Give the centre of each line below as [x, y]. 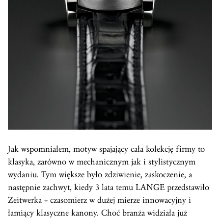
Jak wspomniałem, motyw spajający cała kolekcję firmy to [106, 149]
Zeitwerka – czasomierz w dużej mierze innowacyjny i [99, 200]
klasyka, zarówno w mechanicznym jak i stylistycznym [102, 162]
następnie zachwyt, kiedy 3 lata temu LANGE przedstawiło [109, 188]
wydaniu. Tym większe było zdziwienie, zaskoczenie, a [100, 175]
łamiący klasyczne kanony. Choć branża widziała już [97, 213]
